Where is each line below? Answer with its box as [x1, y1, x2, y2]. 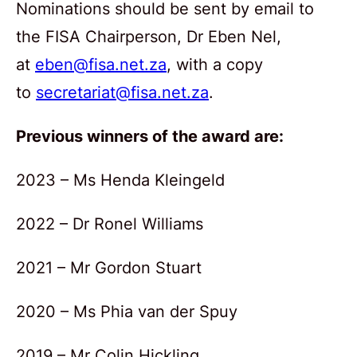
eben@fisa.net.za [35, 54, 167, 74]
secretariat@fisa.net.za [36, 82, 209, 102]
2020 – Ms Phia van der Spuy [16, 301, 237, 321]
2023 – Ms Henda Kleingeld [16, 170, 225, 190]
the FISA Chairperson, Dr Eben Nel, [16, 26, 281, 46]
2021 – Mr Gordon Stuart [16, 257, 202, 277]
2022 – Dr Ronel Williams [16, 214, 203, 233]
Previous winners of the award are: [16, 126, 284, 146]
